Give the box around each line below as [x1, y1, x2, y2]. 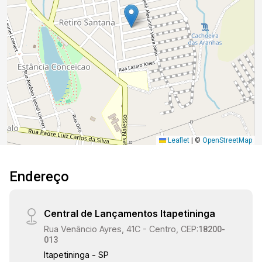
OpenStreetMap [202, 136, 252, 144]
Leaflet [166, 136, 189, 144]
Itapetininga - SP [44, 250, 109, 260]
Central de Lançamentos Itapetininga [44, 208, 216, 219]
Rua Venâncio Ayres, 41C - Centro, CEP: [44, 224, 199, 234]
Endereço [9, 168, 69, 185]
